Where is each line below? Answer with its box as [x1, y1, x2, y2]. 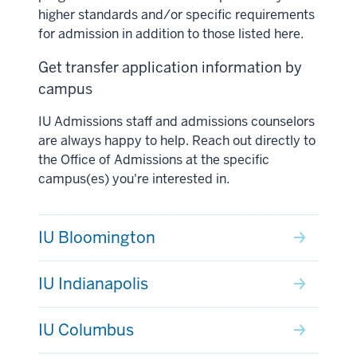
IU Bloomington [38, 226, 155, 248]
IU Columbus [38, 319, 134, 340]
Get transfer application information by [38, 57, 302, 76]
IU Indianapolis [38, 273, 148, 294]
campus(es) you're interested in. [38, 170, 229, 187]
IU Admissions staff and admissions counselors [38, 112, 315, 130]
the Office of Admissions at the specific [38, 151, 269, 168]
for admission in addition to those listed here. [38, 25, 304, 42]
